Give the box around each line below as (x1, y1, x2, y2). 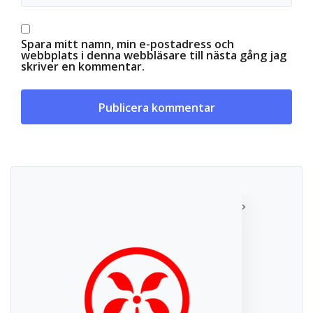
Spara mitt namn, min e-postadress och (21, 36, 234, 52)
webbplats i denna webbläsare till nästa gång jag (21, 47, 286, 63)
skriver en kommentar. (21, 58, 145, 74)
